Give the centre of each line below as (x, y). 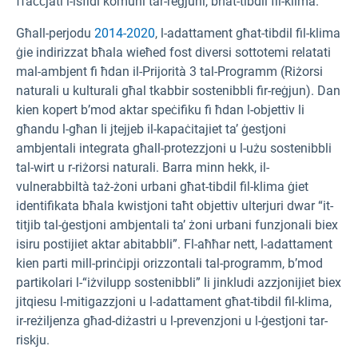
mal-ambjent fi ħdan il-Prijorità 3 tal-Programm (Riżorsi (169, 72)
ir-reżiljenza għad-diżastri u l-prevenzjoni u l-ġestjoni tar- (172, 321)
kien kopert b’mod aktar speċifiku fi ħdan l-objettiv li (160, 110)
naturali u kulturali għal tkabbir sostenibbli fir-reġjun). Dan (178, 91)
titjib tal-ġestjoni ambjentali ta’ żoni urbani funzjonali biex (177, 225)
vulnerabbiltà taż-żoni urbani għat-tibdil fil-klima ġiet (162, 187)
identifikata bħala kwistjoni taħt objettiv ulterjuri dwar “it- (175, 206)
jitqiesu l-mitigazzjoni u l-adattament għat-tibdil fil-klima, (174, 302)
